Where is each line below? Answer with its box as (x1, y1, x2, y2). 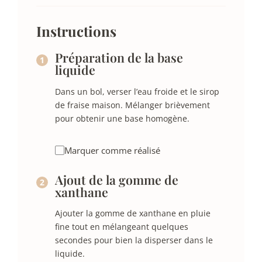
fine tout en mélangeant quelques (55, 221, 188, 233)
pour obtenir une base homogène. (55, 112, 189, 124)
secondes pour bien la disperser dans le (55, 235, 213, 246)
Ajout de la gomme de (55, 171, 178, 188)
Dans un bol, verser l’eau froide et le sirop (55, 85, 219, 97)
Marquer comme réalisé (64, 144, 160, 156)
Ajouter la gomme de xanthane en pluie (55, 208, 211, 219)
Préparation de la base (55, 49, 183, 66)
